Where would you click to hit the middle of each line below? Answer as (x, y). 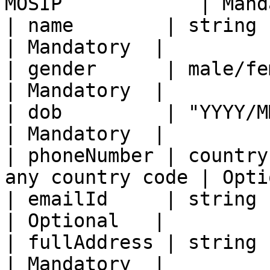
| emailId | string (131, 199)
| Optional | (85, 221)
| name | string (131, 25)
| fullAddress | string (131, 242)
